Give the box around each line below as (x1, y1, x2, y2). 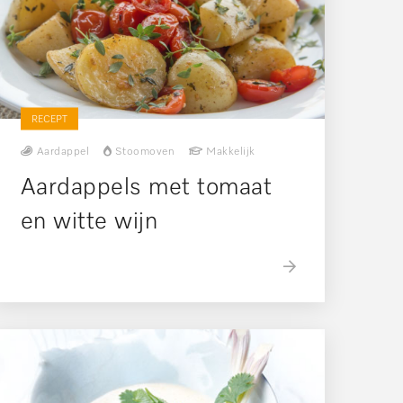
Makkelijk (206, 147, 255, 157)
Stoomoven (114, 147, 175, 157)
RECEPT (31, 113, 67, 124)
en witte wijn (20, 210, 158, 234)
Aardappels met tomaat (20, 176, 273, 200)
